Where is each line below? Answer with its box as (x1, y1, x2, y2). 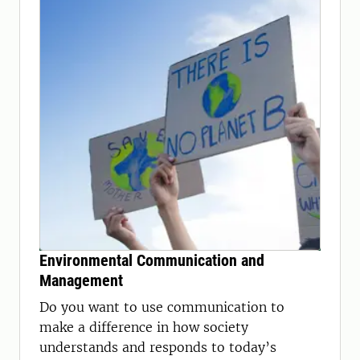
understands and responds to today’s (39, 339, 276, 355)
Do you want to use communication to (39, 299, 284, 315)
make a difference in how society (39, 319, 248, 335)
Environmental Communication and (39, 251, 264, 270)
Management (39, 271, 123, 290)
